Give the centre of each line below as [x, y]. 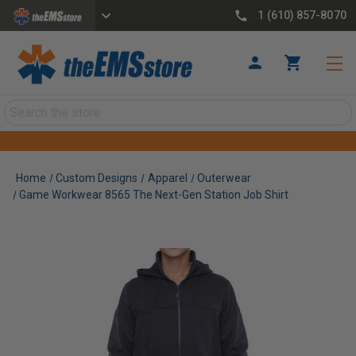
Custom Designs [97, 178]
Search [23, 108]
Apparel [167, 178]
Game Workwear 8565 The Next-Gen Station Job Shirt [154, 195]
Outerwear [224, 178]
